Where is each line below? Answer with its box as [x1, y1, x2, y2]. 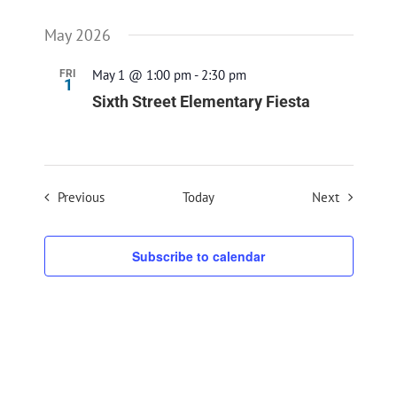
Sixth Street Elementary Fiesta [91, 92, 310, 112]
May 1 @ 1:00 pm [91, 66, 191, 84]
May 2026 [43, 25, 111, 46]
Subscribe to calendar [132, 247, 265, 266]
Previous [57, 188, 105, 206]
